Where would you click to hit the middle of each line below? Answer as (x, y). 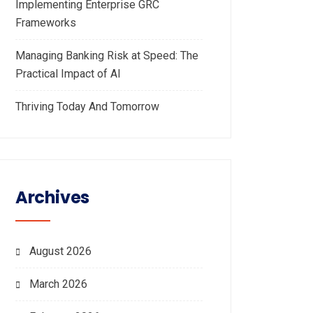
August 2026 (60, 251)
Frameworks (46, 23)
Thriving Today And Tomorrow (87, 107)
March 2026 (58, 284)
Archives (52, 197)
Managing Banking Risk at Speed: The (107, 56)
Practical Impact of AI (68, 74)
